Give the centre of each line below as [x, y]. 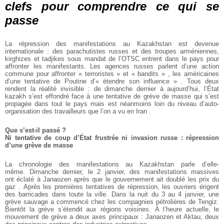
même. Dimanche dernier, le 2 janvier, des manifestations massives [112, 172]
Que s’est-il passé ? [35, 130]
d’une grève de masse [39, 145]
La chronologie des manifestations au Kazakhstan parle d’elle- [112, 164]
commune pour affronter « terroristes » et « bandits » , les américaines [112, 74]
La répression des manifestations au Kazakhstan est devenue [112, 44]
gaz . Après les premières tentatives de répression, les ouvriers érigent [112, 187]
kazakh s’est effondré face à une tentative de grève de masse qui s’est [112, 96]
